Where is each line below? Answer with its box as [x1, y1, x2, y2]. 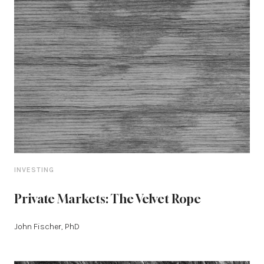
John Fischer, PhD [14, 222, 80, 232]
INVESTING [14, 166, 54, 174]
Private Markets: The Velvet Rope [14, 192, 201, 206]
